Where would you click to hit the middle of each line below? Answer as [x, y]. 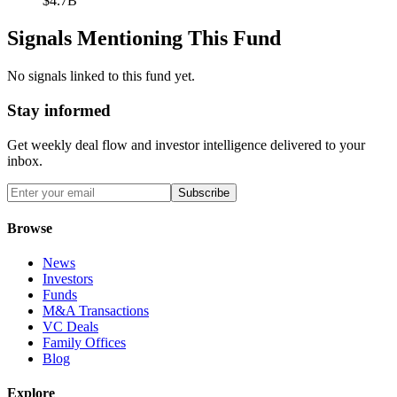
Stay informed [59, 110]
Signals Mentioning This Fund [144, 39]
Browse [30, 228]
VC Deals [70, 327]
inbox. [25, 160]
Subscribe [204, 192]
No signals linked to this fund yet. [101, 76]
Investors [68, 279]
